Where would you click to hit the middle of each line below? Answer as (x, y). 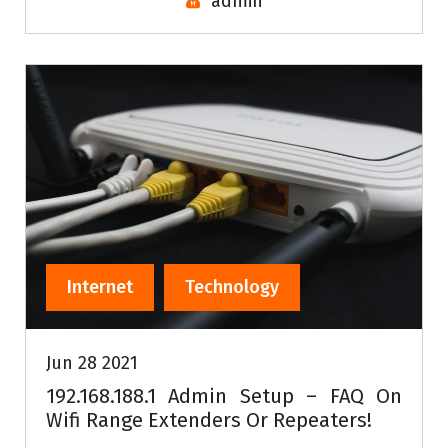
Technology (232, 286)
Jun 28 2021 (92, 362)
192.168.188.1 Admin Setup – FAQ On (224, 395)
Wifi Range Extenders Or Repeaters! (209, 419)
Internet (100, 286)
